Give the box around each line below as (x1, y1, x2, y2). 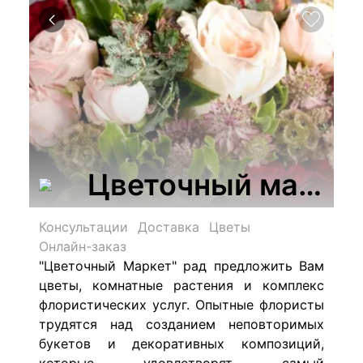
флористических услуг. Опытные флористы (39, 297, 324, 313)
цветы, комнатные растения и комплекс (39, 277, 324, 293)
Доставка (138, 219, 199, 235)
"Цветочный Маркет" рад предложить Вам (39, 258, 324, 274)
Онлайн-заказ (39, 238, 126, 254)
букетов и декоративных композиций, (39, 335, 324, 352)
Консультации (39, 219, 128, 235)
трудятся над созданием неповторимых (39, 316, 324, 332)
